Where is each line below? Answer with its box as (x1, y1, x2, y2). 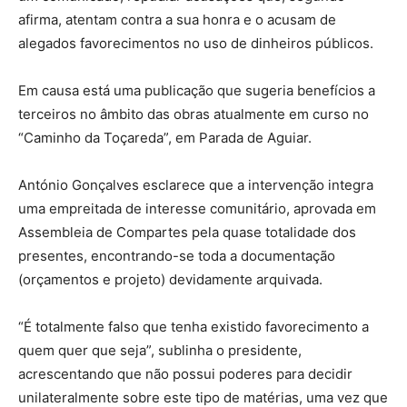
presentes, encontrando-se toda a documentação (18, 247, 335, 265)
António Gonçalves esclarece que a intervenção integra (18, 176, 373, 194)
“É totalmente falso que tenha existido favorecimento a (18, 318, 369, 336)
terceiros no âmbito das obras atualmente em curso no (18, 105, 369, 124)
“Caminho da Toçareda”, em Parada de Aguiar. (18, 129, 312, 147)
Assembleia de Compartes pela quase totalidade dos (18, 223, 356, 242)
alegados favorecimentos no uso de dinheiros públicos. (18, 35, 373, 53)
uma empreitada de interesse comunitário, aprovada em (18, 200, 376, 218)
